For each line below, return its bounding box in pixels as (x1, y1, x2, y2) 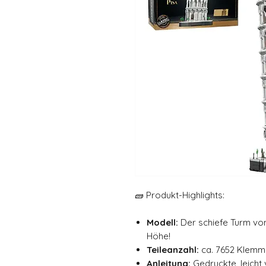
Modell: (147, 216, 178, 228)
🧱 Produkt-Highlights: (135, 189, 224, 201)
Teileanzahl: (147, 243, 199, 255)
